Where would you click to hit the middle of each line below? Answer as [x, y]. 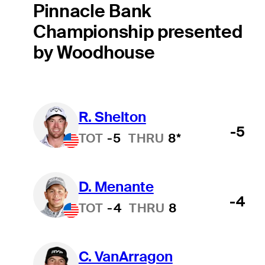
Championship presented [138, 32]
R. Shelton [112, 117]
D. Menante [116, 186]
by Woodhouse [94, 53]
